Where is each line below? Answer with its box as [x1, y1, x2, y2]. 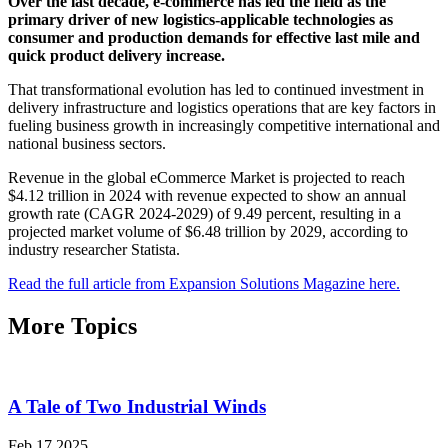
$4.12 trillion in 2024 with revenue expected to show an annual [8, 186, 406, 204]
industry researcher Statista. [8, 240, 180, 258]
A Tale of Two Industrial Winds [8, 396, 266, 418]
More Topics [8, 312, 137, 339]
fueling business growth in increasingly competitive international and [8, 116, 440, 134]
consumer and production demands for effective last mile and [8, 28, 420, 46]
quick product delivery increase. [8, 46, 225, 64]
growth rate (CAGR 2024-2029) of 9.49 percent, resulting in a [8, 204, 401, 222]
